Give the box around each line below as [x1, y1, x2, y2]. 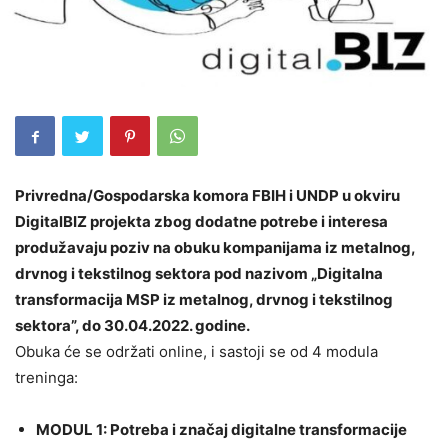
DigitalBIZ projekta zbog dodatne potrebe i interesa [15, 212, 388, 232]
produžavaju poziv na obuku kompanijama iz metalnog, [15, 238, 415, 258]
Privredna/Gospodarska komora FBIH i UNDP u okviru [15, 186, 400, 206]
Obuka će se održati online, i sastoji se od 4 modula [15, 342, 378, 362]
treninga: [15, 368, 78, 388]
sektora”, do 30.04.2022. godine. [15, 316, 250, 336]
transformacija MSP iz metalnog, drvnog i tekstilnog [15, 290, 393, 310]
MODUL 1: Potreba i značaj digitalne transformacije [36, 420, 407, 440]
